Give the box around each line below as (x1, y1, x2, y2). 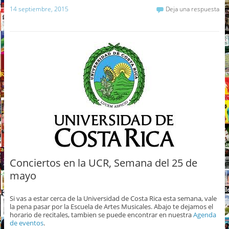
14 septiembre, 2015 (9, 4, 68, 13)
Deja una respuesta (166, 4, 220, 13)
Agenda (193, 210, 216, 219)
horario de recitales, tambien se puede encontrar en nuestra (9, 210, 193, 219)
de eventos (9, 218, 43, 227)
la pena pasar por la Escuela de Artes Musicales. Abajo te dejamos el (9, 201, 213, 211)
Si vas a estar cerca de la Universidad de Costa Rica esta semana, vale (9, 193, 217, 203)
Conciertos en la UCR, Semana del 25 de (9, 155, 197, 170)
